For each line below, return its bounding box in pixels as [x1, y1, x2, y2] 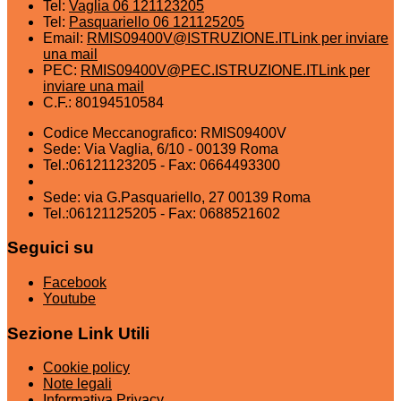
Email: [43, 30, 87, 46]
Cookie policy [43, 360, 130, 376]
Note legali [43, 376, 112, 392]
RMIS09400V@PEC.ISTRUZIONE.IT [81, 62, 319, 78]
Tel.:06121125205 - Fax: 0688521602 [43, 205, 280, 221]
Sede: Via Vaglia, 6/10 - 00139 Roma [43, 141, 278, 157]
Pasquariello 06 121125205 [69, 13, 244, 30]
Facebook [43, 275, 107, 290]
